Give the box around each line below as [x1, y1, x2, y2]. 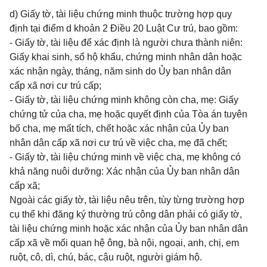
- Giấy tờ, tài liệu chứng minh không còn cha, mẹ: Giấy [10, 95, 238, 105]
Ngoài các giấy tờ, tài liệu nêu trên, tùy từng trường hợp [10, 195, 244, 205]
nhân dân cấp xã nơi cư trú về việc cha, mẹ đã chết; [10, 138, 227, 148]
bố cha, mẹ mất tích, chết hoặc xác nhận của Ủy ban [10, 123, 229, 133]
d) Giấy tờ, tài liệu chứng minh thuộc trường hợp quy [10, 9, 232, 19]
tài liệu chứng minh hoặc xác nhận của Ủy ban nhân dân [10, 223, 248, 234]
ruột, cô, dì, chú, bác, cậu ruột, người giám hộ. [10, 252, 202, 262]
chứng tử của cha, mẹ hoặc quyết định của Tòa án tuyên [10, 109, 247, 119]
